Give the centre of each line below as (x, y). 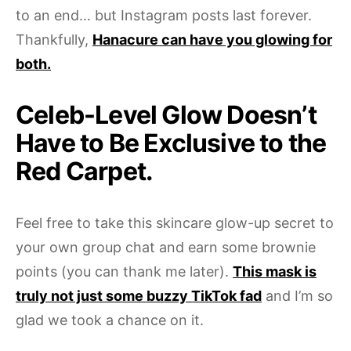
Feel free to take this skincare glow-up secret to (175, 223)
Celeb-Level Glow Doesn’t (166, 115)
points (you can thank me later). (124, 272)
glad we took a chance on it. (112, 320)
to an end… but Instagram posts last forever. (164, 16)
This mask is (275, 272)
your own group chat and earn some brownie (166, 248)
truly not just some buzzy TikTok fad (139, 296)
